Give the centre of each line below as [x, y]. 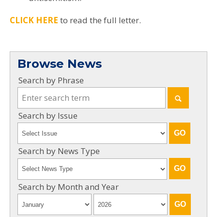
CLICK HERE [34, 20]
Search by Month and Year [69, 186]
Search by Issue [48, 115]
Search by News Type [59, 151]
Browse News [60, 63]
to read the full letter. [100, 20]
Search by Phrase [51, 80]
